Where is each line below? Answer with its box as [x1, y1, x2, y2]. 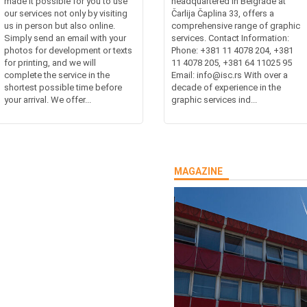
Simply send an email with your [4, 33, 127, 43]
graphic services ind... [171, 95, 257, 105]
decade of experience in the [171, 82, 281, 93]
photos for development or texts [4, 45, 133, 56]
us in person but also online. [4, 21, 116, 31]
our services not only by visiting [4, 8, 128, 19]
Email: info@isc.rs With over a [171, 70, 288, 80]
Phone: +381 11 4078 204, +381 [171, 45, 293, 56]
